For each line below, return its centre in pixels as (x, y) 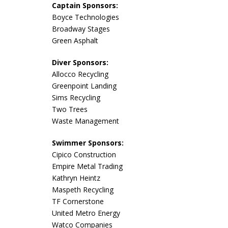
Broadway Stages (81, 29)
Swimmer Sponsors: (88, 143)
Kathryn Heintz (76, 178)
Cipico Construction (84, 154)
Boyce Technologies (85, 17)
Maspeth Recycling (83, 190)
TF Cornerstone (78, 201)
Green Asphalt (75, 40)
